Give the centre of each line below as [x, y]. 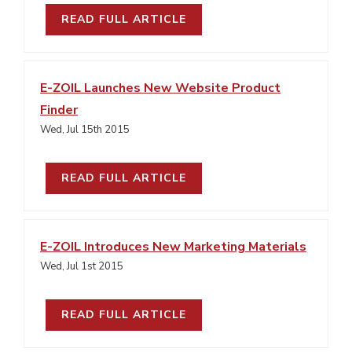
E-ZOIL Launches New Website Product [160, 88]
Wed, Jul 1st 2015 [82, 266]
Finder [59, 110]
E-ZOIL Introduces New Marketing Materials [173, 247]
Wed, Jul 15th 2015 [85, 130]
